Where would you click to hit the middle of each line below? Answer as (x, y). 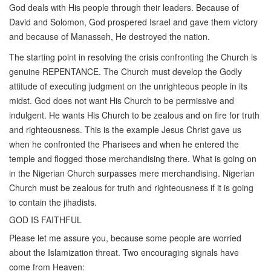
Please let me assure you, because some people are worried (125, 237)
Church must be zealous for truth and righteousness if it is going (131, 187)
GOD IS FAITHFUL (45, 219)
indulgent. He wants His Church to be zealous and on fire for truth (134, 115)
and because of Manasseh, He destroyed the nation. (109, 36)
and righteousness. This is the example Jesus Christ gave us (125, 129)
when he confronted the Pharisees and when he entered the (124, 144)
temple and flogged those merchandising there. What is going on (133, 158)
